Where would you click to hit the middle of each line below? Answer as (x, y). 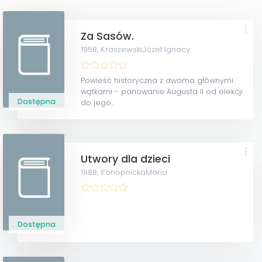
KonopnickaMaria (134, 172)
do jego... (98, 103)
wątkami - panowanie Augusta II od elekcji (162, 92)
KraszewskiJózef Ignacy (146, 49)
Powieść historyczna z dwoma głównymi (157, 80)
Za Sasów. (108, 36)
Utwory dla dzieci (126, 159)
